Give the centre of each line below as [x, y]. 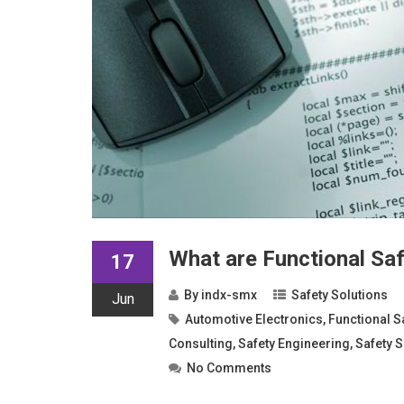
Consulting [201, 344]
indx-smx [229, 295]
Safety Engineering [294, 344]
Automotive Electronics [254, 319]
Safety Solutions [340, 295]
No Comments [229, 368]
